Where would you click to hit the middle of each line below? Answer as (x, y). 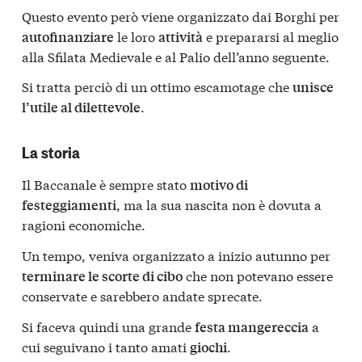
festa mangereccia (252, 326)
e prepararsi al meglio (271, 36)
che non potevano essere (258, 275)
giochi (208, 347)
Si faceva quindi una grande (108, 326)
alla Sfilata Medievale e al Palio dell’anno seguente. (176, 56)
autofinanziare (68, 36)
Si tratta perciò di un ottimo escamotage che (157, 86)
